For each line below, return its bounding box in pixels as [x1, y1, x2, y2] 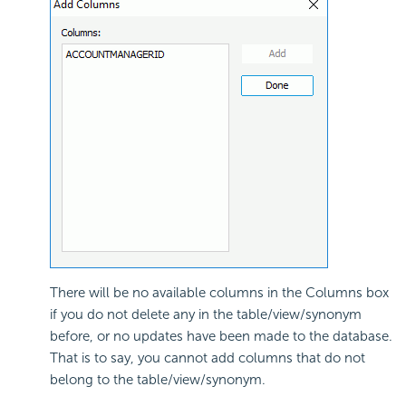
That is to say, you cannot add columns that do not [50, 349, 365, 366]
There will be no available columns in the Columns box [50, 284, 389, 301]
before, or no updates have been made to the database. [50, 327, 392, 344]
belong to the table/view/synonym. [50, 371, 266, 388]
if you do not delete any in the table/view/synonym [50, 305, 362, 323]
